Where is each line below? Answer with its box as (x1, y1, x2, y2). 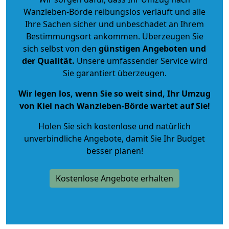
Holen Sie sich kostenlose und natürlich (38, 120, 191, 132)
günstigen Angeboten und (97, 42, 206, 54)
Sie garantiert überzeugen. (62, 67, 167, 79)
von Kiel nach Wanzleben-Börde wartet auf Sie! (19, 100, 210, 111)
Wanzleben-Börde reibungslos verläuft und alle (24, 6, 205, 17)
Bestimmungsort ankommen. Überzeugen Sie (26, 30, 203, 42)
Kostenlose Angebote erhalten (56, 172, 173, 184)
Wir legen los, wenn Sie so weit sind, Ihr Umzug (18, 87, 211, 99)
